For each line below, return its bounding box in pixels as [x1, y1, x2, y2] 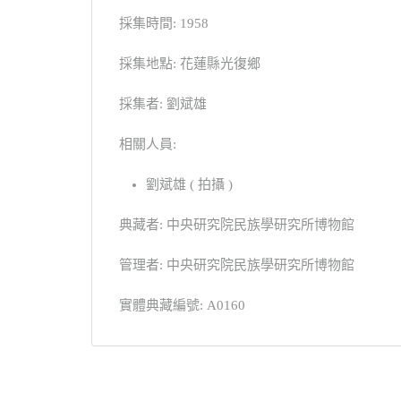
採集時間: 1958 [119, 16, 209, 31]
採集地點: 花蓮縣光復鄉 [119, 56, 260, 72]
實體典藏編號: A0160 [119, 298, 245, 313]
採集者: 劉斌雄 [119, 97, 207, 112]
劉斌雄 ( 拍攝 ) [146, 177, 233, 192]
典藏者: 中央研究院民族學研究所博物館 [119, 218, 354, 233]
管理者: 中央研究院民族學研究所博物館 [119, 258, 354, 273]
